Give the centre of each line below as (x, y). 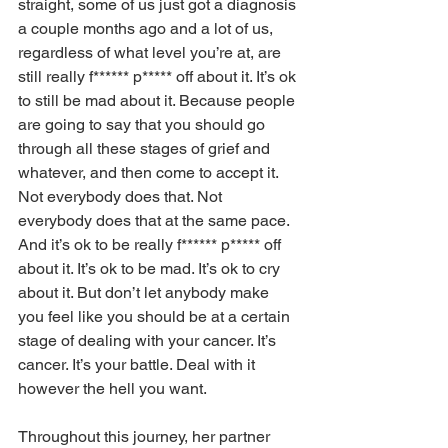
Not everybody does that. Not (122, 196)
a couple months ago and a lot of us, (147, 28)
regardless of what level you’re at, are (151, 52)
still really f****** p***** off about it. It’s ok (159, 76)
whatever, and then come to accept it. (150, 172)
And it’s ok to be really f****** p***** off (151, 244)
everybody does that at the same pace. (155, 220)
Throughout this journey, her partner (146, 436)
